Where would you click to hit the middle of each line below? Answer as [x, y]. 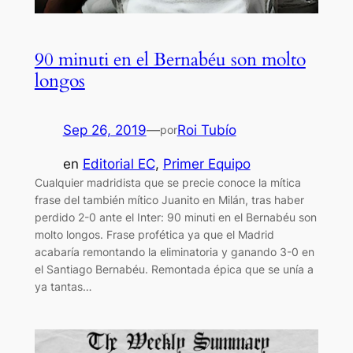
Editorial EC [119, 163]
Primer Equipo [206, 163]
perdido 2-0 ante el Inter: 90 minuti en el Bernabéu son [175, 217]
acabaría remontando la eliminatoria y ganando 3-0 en [174, 251]
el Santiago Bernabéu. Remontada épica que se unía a [174, 269]
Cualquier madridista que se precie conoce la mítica [167, 182]
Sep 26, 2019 [104, 130]
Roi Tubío [206, 130]
